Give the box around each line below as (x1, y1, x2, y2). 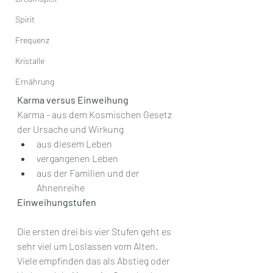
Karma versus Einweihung (17, 93, 129, 105)
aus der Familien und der (37, 166, 141, 179)
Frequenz (15, 35, 49, 45)
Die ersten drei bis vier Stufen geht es (17, 225, 173, 237)
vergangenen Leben (37, 152, 118, 164)
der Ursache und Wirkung (17, 122, 124, 135)
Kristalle (15, 55, 44, 66)
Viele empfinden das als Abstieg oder (17, 254, 172, 266)
